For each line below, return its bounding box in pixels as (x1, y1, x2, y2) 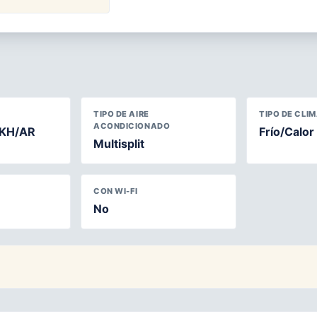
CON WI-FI (93, 185, 139, 196)
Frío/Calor (259, 124, 314, 139)
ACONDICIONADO (93, 120, 171, 131)
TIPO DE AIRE (93, 108, 149, 119)
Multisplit (93, 136, 144, 151)
